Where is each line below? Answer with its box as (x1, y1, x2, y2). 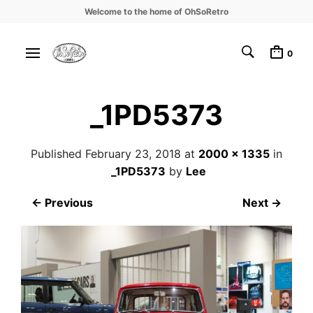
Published (31, 147, 85, 161)
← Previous (31, 196, 93, 210)
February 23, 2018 (85, 147, 181, 161)
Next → (242, 196, 282, 210)
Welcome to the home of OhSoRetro (85, 6, 228, 17)
